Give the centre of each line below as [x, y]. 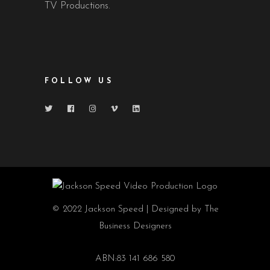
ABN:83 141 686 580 [135, 259]
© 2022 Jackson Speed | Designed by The [135, 209]
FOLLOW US [79, 81]
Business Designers [135, 226]
